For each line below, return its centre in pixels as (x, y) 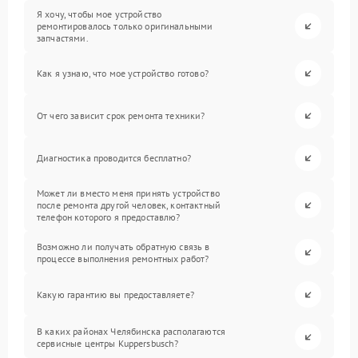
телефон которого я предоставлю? (109, 217)
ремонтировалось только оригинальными (125, 26)
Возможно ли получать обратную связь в (123, 246)
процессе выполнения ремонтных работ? (123, 258)
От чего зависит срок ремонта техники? (121, 116)
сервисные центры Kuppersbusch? (108, 343)
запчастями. (63, 38)
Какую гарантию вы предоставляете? (115, 295)
